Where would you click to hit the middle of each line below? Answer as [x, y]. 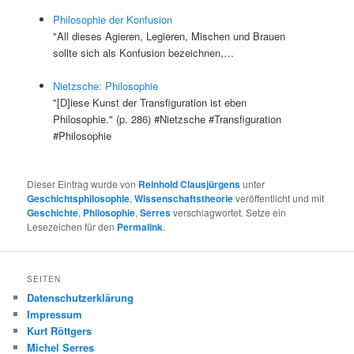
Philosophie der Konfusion [112, 20]
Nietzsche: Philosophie [105, 86]
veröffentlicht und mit [279, 198]
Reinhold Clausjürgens [190, 185]
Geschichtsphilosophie [79, 199]
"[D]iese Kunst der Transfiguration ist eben [149, 103]
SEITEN [44, 279]
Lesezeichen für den [72, 227]
